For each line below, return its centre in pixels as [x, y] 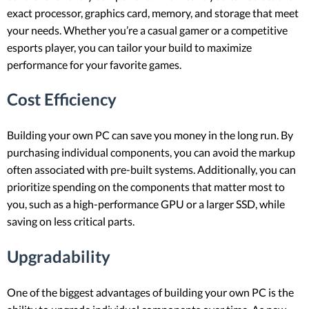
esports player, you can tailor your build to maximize [129, 47]
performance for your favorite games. [94, 64]
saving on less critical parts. [71, 221]
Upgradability [59, 257]
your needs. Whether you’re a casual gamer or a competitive [147, 30]
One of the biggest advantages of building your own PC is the [150, 292]
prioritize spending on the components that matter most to [146, 187]
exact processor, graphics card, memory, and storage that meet [153, 12]
